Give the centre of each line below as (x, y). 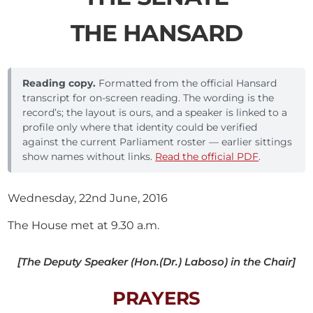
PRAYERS (156, 298)
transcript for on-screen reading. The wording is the (148, 98)
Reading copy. (59, 83)
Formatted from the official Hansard (187, 83)
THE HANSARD (156, 33)
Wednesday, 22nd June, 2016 (88, 198)
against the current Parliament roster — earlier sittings (158, 142)
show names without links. (89, 157)
